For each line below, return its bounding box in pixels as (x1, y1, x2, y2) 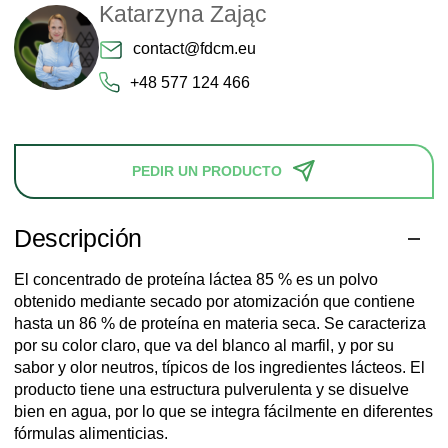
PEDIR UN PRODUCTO (132, 163, 282, 180)
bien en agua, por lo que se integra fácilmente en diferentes (14, 402, 433, 420)
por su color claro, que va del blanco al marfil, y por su (14, 336, 394, 354)
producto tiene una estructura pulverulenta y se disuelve (14, 380, 409, 398)
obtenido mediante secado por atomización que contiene (14, 292, 415, 310)
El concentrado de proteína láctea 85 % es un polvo (14, 270, 378, 288)
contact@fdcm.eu (133, 39, 256, 57)
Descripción (14, 223, 142, 252)
